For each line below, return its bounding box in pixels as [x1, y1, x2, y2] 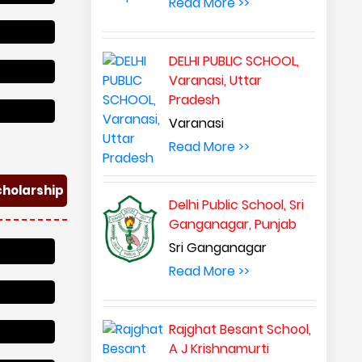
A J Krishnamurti [169, 339, 270, 358]
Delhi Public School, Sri [169, 196, 305, 214]
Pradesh [169, 90, 221, 109]
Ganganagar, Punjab [169, 215, 297, 234]
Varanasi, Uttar [169, 71, 263, 90]
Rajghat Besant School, [169, 320, 312, 339]
